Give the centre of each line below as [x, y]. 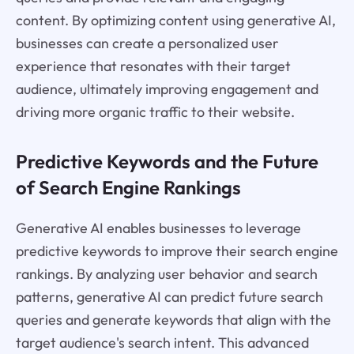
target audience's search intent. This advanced [162, 342]
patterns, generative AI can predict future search [169, 296]
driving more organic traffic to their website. [155, 112]
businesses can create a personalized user [147, 43]
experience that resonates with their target [153, 66]
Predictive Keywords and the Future [167, 162]
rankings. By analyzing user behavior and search [166, 273]
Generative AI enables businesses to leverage [158, 228]
